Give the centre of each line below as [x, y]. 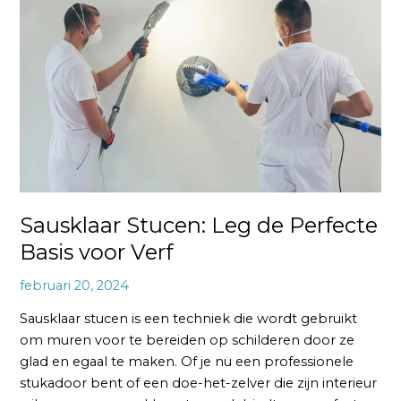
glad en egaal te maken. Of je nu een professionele [187, 362]
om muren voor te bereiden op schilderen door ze [188, 341]
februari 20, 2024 [75, 285]
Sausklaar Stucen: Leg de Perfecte [199, 225]
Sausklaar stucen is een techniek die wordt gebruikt [189, 319]
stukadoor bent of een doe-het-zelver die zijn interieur [199, 384]
